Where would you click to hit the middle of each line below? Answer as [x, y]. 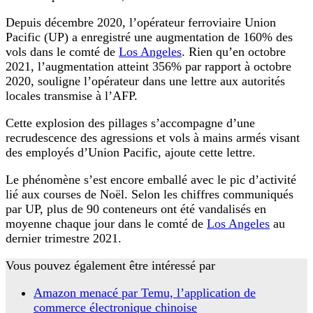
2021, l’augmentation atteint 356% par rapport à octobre [148, 66]
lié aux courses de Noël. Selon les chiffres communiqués [150, 194]
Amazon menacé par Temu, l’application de [145, 292]
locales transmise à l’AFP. [72, 95]
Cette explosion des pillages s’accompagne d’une [130, 123]
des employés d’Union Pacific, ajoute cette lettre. [131, 152]
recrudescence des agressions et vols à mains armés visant [153, 137]
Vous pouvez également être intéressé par [110, 265]
